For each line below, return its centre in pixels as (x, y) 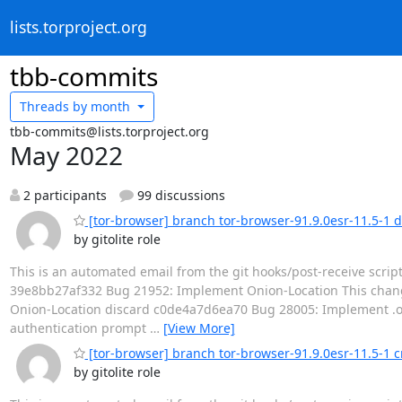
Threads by (53, 107)
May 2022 (66, 155)
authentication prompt (79, 328)
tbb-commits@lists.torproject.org (109, 131)
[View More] (199, 328)
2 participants (63, 195)
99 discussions (179, 195)
